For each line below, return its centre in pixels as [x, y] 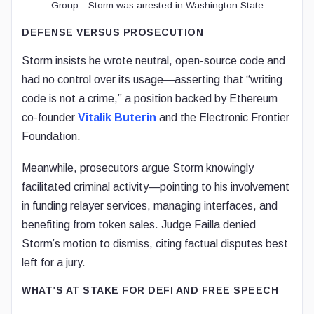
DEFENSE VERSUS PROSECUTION [112, 32]
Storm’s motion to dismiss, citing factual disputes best [155, 244]
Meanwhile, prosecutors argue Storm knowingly [138, 168]
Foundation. [51, 136]
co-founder [50, 117]
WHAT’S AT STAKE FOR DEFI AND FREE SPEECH [150, 290]
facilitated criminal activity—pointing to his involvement [156, 187]
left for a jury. [54, 262]
